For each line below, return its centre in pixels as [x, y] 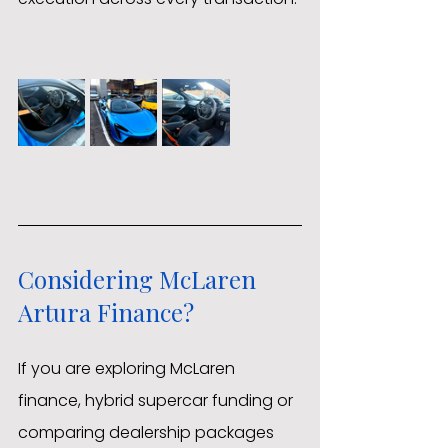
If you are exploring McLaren [128, 369]
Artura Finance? [106, 312]
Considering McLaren [140, 279]
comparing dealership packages [148, 433]
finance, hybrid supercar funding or [157, 401]
